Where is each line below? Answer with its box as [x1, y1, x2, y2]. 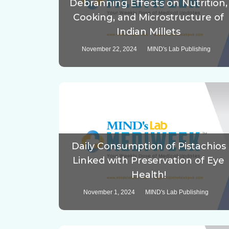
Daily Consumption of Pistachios [71, 141, 226, 152]
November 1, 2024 [83, 189, 135, 196]
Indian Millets [117, 26, 181, 38]
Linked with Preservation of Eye [73, 155, 225, 167]
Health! [131, 169, 166, 181]
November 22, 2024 [81, 45, 137, 53]
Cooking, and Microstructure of [73, 12, 224, 24]
